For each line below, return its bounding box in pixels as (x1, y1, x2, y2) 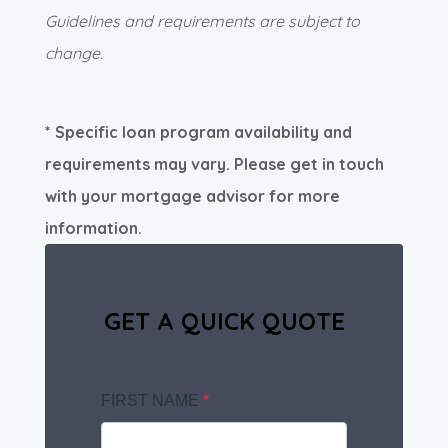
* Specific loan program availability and (45, 121, 352, 142)
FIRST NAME (101, 391, 203, 409)
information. (45, 217, 142, 238)
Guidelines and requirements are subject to (45, 10, 360, 31)
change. (45, 42, 103, 63)
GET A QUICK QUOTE (103, 305, 345, 336)
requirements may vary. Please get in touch (45, 153, 384, 174)
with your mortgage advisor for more (45, 185, 340, 206)
